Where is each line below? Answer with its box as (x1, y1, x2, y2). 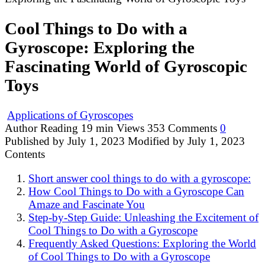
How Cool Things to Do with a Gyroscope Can (28, 185, 244, 198)
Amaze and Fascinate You (28, 198, 145, 211)
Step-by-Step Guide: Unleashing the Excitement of (28, 211, 258, 224)
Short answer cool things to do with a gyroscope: (28, 172, 251, 185)
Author (5, 122, 37, 135)
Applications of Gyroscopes (7, 109, 133, 122)
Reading (40, 122, 78, 135)
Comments (168, 122, 217, 135)
